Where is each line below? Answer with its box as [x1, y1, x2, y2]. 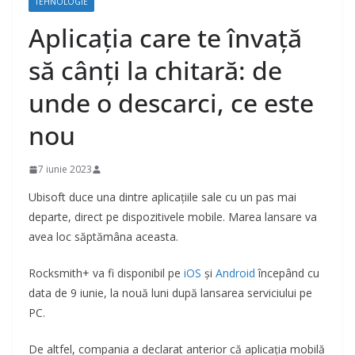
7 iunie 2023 [38, 162, 92, 177]
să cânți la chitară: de [29, 53, 282, 88]
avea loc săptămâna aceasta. [29, 229, 178, 245]
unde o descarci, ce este [29, 86, 314, 120]
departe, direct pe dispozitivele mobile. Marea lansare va [29, 209, 317, 225]
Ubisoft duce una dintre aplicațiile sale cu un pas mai [29, 189, 296, 205]
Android [216, 265, 255, 281]
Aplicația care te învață [29, 21, 302, 55]
